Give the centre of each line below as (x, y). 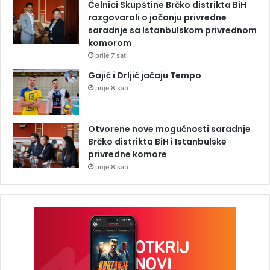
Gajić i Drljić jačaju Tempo (145, 75)
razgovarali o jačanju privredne (157, 17)
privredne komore (127, 154)
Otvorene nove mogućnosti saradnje (169, 129)
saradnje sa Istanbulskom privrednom (172, 30)
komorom (110, 42)
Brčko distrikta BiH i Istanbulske (157, 141)
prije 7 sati (111, 55)
